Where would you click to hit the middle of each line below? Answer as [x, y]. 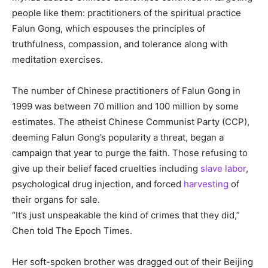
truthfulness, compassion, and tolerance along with [120, 44]
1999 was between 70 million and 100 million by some [125, 106]
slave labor [223, 169]
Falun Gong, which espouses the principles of [109, 29]
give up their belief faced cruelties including [106, 169]
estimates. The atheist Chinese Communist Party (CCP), [131, 122]
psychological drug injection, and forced [98, 184]
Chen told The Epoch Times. [72, 231]
